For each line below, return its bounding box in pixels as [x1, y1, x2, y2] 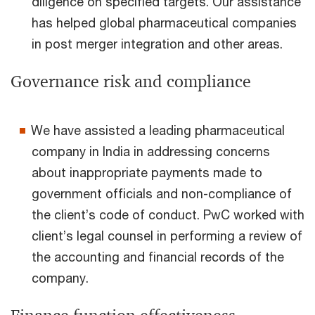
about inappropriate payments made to [32, 164, 262, 180]
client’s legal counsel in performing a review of [32, 227, 302, 243]
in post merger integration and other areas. [32, 35, 283, 51]
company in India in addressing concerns [32, 143, 270, 159]
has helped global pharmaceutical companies [32, 14, 297, 30]
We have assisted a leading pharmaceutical [31, 122, 285, 138]
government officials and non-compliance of [32, 185, 292, 201]
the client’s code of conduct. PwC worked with [32, 206, 304, 222]
